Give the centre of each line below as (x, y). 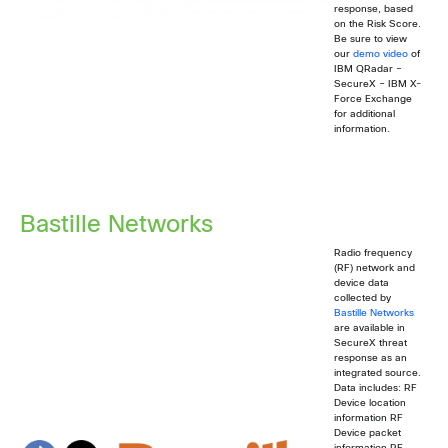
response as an (370, 359)
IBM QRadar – (368, 69)
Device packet (367, 434)
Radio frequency (373, 254)
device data (361, 284)
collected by (362, 299)
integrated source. (377, 374)
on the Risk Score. (377, 24)
